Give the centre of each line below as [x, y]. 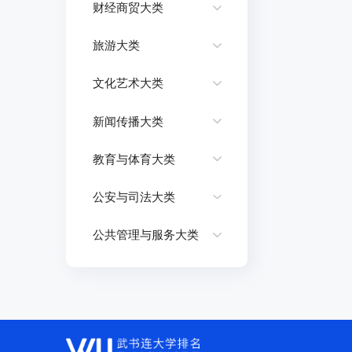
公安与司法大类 [134, 197]
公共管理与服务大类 [145, 235]
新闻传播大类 [128, 121]
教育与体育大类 [134, 159]
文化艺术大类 [128, 83]
